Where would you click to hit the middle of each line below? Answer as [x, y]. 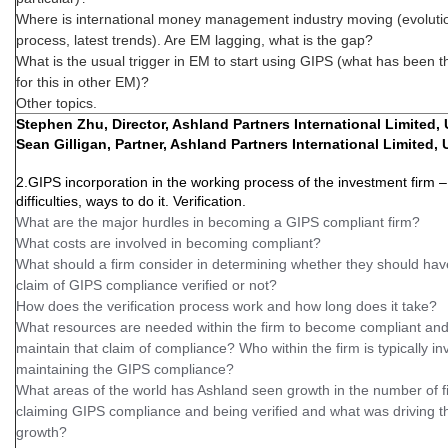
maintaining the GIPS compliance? [125, 369]
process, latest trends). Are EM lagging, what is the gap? [196, 40]
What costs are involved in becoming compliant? [172, 243]
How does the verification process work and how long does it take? [226, 306]
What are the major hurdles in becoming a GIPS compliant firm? [222, 222]
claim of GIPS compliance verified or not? [150, 285]
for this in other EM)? [84, 82]
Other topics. [56, 103]
